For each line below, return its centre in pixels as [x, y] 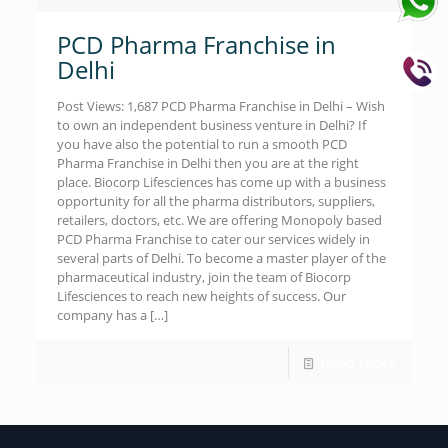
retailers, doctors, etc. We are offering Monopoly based [220, 220]
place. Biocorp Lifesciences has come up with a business [222, 182]
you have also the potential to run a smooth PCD [202, 144]
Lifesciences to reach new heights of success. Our [202, 296]
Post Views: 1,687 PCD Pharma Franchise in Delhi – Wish [221, 106]
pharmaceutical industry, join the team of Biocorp [204, 277]
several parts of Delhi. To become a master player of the [222, 258]
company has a [102, 315]
